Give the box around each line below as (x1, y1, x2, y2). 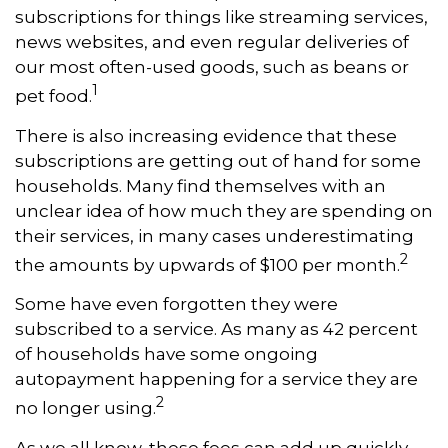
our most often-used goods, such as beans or (15, 57, 409, 77)
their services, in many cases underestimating (15, 225, 414, 246)
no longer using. (15, 397, 156, 418)
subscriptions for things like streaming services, (15, 7, 428, 27)
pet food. (15, 85, 92, 106)
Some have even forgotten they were (15, 294, 338, 315)
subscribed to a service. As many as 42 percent (15, 319, 418, 340)
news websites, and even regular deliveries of (15, 32, 409, 52)
